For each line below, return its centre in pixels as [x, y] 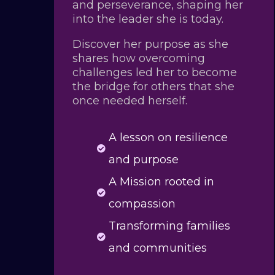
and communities [157, 248]
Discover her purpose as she [150, 44]
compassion [142, 203]
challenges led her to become [154, 72]
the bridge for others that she [153, 86]
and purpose [143, 159]
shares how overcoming [138, 58]
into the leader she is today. [148, 19]
